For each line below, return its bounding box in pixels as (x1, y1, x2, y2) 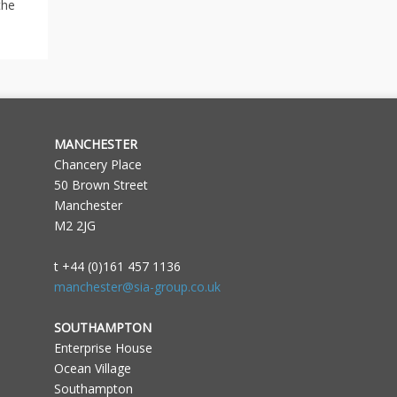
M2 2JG (53, 217, 96, 234)
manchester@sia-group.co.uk (53, 278, 221, 295)
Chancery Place (53, 156, 142, 173)
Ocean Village (53, 360, 131, 377)
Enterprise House (53, 339, 152, 356)
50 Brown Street (53, 176, 148, 193)
